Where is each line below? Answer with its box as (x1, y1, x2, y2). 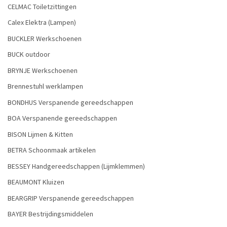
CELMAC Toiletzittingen (8, 2, 77, 11)
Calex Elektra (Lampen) (8, 18, 76, 27)
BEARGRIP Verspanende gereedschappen (8, 193, 134, 203)
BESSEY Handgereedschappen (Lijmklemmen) (8, 161, 145, 171)
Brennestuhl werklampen (8, 82, 83, 91)
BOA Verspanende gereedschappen (8, 113, 117, 123)
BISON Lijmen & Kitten (8, 129, 73, 139)
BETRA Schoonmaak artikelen (8, 145, 96, 155)
